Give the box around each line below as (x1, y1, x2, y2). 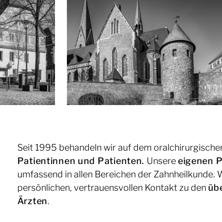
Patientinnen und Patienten (17, 156, 142, 166)
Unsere (146, 156, 178, 166)
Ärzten (17, 196, 48, 207)
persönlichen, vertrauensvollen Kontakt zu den (17, 182, 208, 193)
